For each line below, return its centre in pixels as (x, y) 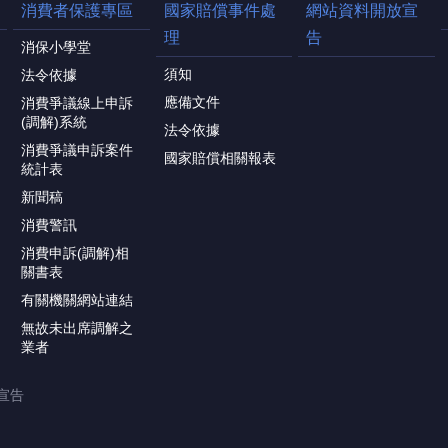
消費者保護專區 (76, 11)
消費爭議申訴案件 (76, 150)
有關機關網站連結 (76, 300)
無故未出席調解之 (76, 328)
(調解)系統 (53, 122)
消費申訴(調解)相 (74, 253)
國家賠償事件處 (219, 11)
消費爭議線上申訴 (76, 103)
